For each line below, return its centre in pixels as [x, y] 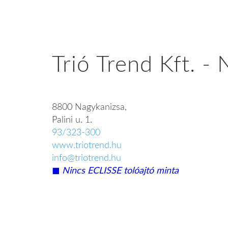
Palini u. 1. [72, 120]
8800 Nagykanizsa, [89, 107]
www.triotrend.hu [87, 146]
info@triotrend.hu [87, 158]
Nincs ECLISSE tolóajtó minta [120, 171]
